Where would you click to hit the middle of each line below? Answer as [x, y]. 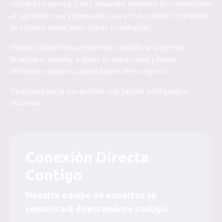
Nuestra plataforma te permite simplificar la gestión [98, 47]
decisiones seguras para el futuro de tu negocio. [89, 71]
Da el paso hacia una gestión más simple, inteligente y [99, 90]
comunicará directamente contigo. [97, 209]
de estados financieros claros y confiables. [81, 27]
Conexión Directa [87, 157]
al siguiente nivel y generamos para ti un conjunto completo [109, 15]
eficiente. [26, 102]
